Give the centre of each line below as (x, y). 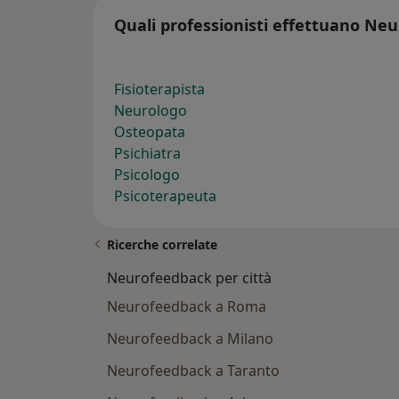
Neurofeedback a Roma (187, 307)
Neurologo (151, 111)
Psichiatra (147, 154)
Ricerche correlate (162, 245)
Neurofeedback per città (189, 278)
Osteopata (150, 132)
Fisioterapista (159, 90)
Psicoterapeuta (165, 196)
